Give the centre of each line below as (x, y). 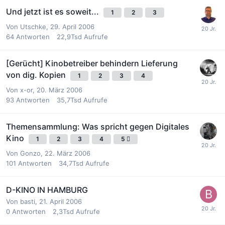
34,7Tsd (71, 163)
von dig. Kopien (37, 75)
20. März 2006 (60, 90)
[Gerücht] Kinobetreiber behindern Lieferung (92, 63)
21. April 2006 (61, 201)
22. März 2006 (68, 153)
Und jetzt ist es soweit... (53, 11)
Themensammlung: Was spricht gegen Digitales (98, 126)
